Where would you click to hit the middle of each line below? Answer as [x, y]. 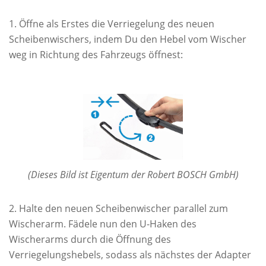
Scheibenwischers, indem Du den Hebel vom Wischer [128, 39]
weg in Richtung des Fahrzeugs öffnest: [96, 54]
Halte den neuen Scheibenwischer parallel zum [123, 208]
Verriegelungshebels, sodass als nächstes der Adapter [130, 254]
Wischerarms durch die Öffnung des [90, 239]
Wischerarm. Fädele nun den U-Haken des [103, 224]
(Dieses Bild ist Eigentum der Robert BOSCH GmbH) [133, 174]
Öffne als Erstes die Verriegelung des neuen [117, 23]
